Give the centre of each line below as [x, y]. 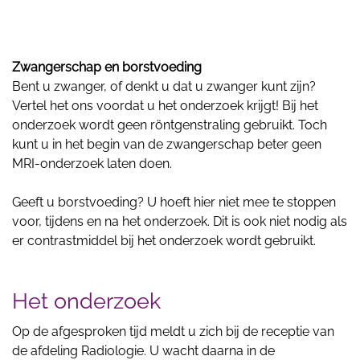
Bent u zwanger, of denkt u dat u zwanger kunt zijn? [164, 86]
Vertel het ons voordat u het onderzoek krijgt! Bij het [165, 105]
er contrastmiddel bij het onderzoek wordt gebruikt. [164, 240]
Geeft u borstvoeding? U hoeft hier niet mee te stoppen [174, 202]
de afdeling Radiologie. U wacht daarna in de [143, 350]
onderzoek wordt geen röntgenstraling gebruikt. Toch [170, 125]
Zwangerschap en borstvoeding [107, 67]
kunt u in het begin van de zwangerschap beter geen [167, 144]
